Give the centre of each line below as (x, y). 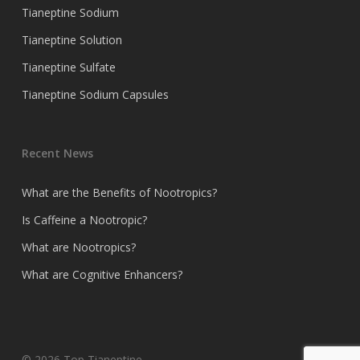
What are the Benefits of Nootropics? (119, 193)
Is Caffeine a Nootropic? (84, 220)
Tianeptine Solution (72, 40)
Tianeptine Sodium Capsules (95, 95)
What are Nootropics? (78, 247)
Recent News (57, 153)
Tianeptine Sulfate (68, 67)
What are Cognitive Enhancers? (102, 275)
